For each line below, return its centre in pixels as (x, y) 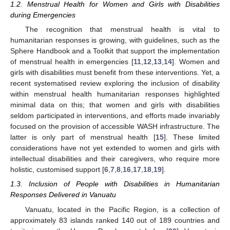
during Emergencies (43, 15)
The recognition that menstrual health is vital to (122, 30)
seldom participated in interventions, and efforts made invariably (115, 116)
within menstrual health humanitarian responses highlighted (115, 94)
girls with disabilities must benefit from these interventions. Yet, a (115, 73)
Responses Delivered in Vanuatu (63, 195)
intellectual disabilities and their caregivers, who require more (115, 159)
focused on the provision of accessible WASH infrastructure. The (115, 127)
